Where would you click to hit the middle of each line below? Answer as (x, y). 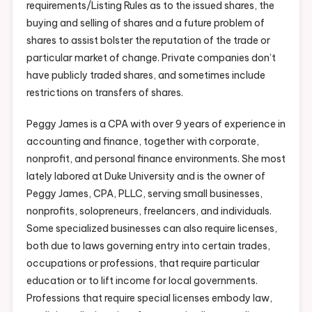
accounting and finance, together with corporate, (142, 141)
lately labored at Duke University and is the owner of (146, 176)
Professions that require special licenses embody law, (149, 298)
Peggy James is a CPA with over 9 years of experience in (156, 124)
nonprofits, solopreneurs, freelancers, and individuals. (149, 211)
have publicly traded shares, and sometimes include (146, 75)
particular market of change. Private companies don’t (151, 57)
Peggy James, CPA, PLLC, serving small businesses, (144, 193)
